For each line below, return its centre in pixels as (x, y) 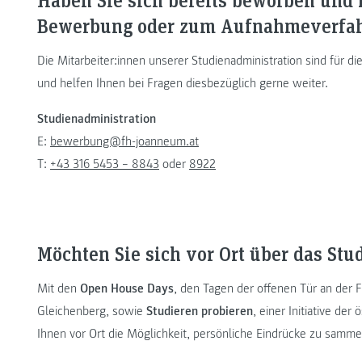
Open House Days (127, 289)
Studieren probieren (200, 311)
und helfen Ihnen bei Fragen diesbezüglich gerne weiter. (183, 83)
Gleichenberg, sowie (92, 311)
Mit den (59, 289)
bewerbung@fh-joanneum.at (124, 141)
